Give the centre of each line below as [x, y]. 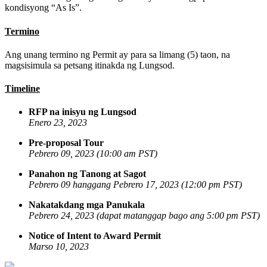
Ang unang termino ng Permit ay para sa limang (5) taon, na [117, 54]
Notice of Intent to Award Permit [95, 236]
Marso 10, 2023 [59, 247]
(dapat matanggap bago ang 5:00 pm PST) [177, 216]
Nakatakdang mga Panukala [87, 205]
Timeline [22, 89]
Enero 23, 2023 [58, 123]
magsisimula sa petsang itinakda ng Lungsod [89, 65]
